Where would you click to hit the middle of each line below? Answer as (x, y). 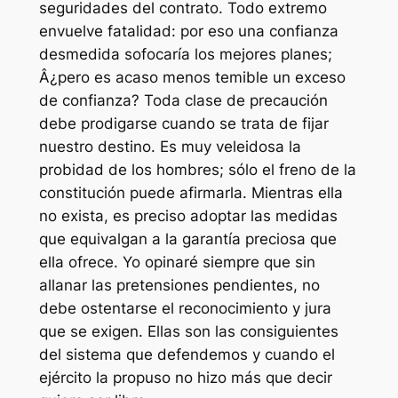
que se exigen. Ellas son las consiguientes (188, 332)
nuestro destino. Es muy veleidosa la (170, 147)
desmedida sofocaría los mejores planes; (185, 55)
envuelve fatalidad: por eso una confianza (188, 32)
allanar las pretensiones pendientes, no (179, 286)
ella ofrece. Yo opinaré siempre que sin (177, 263)
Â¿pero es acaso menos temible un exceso (192, 78)
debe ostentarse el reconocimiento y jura (185, 309)
